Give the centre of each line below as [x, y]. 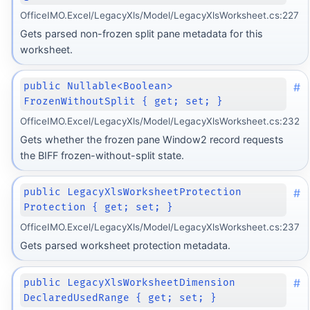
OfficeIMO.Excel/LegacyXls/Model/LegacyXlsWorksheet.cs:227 [159, 15]
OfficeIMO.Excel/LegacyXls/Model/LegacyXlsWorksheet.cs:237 [159, 227]
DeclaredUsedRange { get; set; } [120, 298]
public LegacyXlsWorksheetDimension [130, 282]
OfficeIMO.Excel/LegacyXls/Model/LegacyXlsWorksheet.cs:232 [159, 121]
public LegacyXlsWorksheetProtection [133, 192]
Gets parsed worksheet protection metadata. [125, 246]
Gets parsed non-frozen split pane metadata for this [141, 34]
